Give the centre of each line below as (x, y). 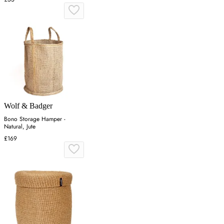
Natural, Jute (20, 126)
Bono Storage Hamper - (35, 119)
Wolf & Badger (28, 105)
